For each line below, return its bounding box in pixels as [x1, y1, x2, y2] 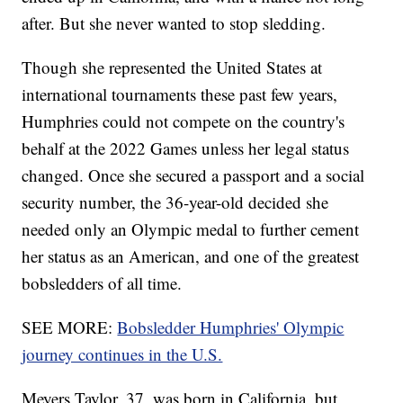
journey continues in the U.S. [22, 343, 223, 366]
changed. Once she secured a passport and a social [22, 164, 365, 187]
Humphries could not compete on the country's [22, 110, 345, 133]
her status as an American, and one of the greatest [22, 245, 360, 268]
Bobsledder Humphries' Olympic [117, 316, 345, 339]
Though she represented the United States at [22, 56, 323, 79]
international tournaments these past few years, [22, 83, 338, 106]
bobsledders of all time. [22, 272, 183, 295]
